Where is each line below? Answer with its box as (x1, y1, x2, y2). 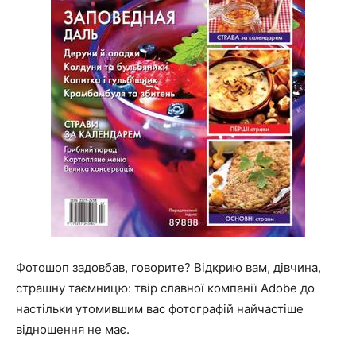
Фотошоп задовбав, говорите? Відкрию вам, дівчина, (16, 260, 321, 275)
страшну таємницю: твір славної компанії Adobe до (16, 281, 315, 296)
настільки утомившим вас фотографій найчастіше (16, 301, 304, 316)
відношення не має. (16, 322, 130, 337)
